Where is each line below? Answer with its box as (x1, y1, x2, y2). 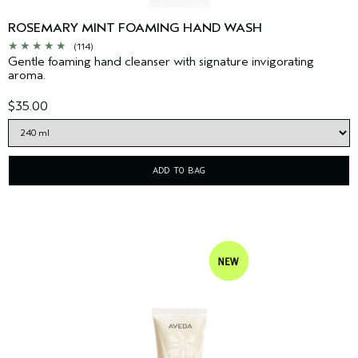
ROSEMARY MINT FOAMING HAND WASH (8, 21, 262, 36)
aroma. (8, 68, 49, 83)
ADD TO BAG (153, 165, 205, 177)
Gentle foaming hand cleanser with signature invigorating (8, 54, 314, 70)
